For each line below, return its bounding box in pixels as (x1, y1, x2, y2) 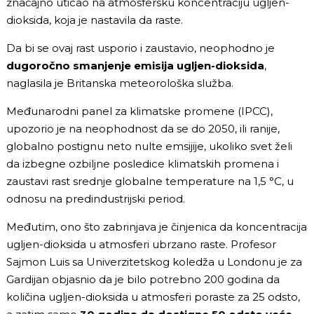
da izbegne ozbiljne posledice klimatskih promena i (6, 156, 279, 170)
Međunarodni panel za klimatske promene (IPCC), (6, 104, 273, 118)
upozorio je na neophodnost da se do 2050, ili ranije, (6, 121, 280, 135)
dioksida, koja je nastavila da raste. (6, 13, 183, 27)
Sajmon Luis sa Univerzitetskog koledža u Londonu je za (6, 254, 302, 268)
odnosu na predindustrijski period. (6, 191, 185, 205)
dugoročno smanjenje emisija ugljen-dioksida (6, 58, 264, 72)
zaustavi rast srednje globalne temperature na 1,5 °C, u (6, 174, 294, 188)
